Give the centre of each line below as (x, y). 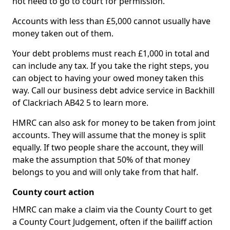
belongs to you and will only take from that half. (105, 172)
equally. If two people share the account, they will (108, 147)
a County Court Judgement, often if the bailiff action (112, 222)
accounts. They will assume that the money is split (109, 135)
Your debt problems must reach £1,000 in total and (111, 53)
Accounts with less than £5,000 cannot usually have (111, 21)
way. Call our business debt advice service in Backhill (113, 90)
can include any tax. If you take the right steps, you (111, 66)
